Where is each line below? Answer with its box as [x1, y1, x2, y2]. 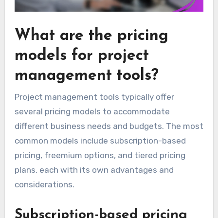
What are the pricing [14, 28, 168, 44]
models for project [14, 48, 149, 64]
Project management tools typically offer [14, 91, 174, 102]
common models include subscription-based [14, 135, 186, 145]
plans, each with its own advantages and [14, 164, 174, 175]
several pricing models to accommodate [14, 106, 170, 116]
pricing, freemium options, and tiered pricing [14, 150, 185, 160]
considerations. [14, 179, 74, 189]
